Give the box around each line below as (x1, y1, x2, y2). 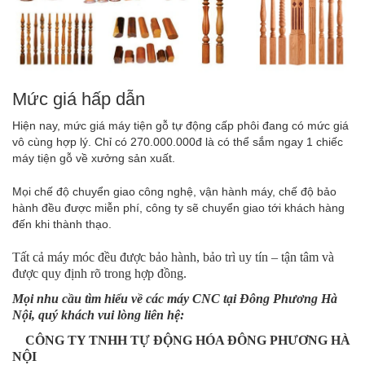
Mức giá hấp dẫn (12, 89, 145, 110)
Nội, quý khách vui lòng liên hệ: (12, 308, 187, 323)
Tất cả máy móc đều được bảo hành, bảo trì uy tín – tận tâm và (12, 250, 334, 265)
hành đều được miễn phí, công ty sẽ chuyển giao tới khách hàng (12, 201, 345, 215)
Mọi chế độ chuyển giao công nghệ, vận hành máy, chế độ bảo (12, 185, 336, 199)
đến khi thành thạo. (12, 218, 112, 231)
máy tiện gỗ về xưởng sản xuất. (12, 152, 175, 165)
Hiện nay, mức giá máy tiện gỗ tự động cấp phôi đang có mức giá (12, 119, 349, 133)
